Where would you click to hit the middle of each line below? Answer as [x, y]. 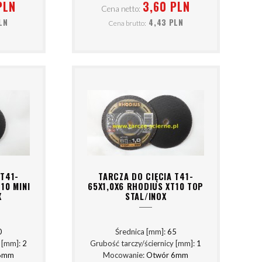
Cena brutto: [127, 23]
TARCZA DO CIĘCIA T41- [146, 176]
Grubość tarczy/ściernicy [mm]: [144, 244]
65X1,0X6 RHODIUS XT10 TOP [146, 186]
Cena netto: [121, 8]
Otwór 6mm [168, 255]
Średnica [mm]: [141, 232]
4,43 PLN [166, 23]
